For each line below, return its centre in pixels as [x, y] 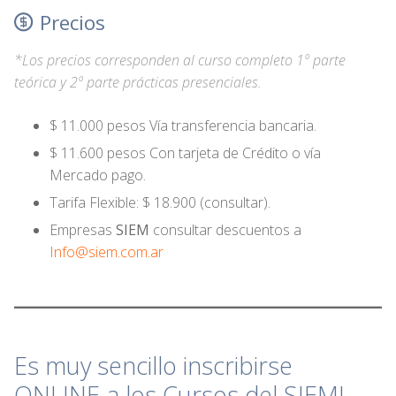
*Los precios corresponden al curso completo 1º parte [180, 61]
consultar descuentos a [225, 230]
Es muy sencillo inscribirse [153, 366]
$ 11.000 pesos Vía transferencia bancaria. [183, 126]
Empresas [83, 230]
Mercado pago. [98, 175]
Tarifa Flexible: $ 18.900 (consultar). [160, 203]
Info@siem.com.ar [107, 252]
